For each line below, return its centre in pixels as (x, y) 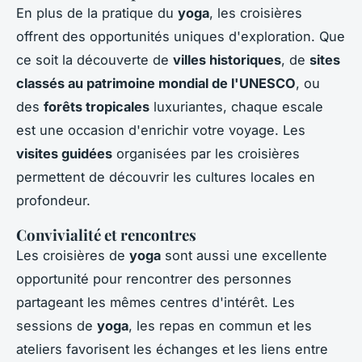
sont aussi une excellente (244, 255)
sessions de (57, 325)
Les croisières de (73, 255)
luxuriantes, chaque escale (236, 106)
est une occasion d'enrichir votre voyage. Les (161, 130)
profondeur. (53, 200)
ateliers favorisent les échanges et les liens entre (172, 349)
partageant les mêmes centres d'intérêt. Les (156, 302)
